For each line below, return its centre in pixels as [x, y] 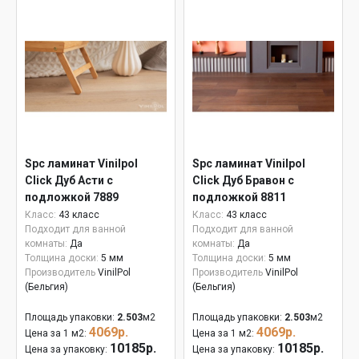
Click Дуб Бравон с [243, 180]
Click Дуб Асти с [69, 180]
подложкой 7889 [72, 197]
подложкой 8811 [239, 197]
